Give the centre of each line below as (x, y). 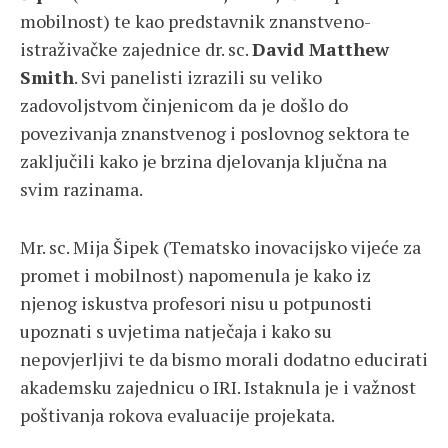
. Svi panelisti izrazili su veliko (198, 77)
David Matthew (320, 49)
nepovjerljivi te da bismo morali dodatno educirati (224, 359)
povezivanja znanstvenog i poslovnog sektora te (215, 133)
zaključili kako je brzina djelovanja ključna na (203, 161)
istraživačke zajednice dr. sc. (136, 49)
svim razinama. (81, 189)
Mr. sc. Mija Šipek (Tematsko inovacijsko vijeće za (220, 247)
